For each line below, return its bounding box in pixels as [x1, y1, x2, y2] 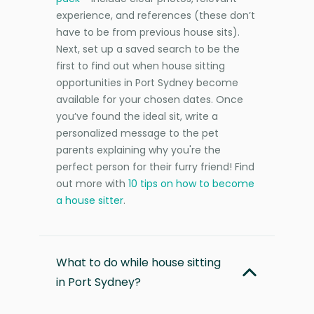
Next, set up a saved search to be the [56, 41, 240, 56]
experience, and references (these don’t [56, 8, 255, 22]
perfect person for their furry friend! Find [56, 159, 254, 174]
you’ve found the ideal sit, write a [56, 109, 218, 123]
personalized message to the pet [56, 125, 219, 140]
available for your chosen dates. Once [56, 92, 243, 107]
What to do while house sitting [56, 254, 221, 271]
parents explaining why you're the [56, 142, 221, 157]
